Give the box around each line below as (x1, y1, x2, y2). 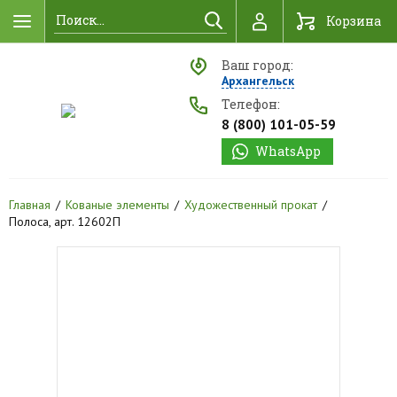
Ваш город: (221, 57, 293, 74)
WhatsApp (254, 143, 321, 160)
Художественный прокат (184, 197, 317, 213)
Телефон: (221, 96, 280, 113)
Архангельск (221, 73, 294, 89)
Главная (9, 197, 51, 213)
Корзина (326, 12, 381, 29)
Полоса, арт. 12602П (9, 214, 121, 230)
